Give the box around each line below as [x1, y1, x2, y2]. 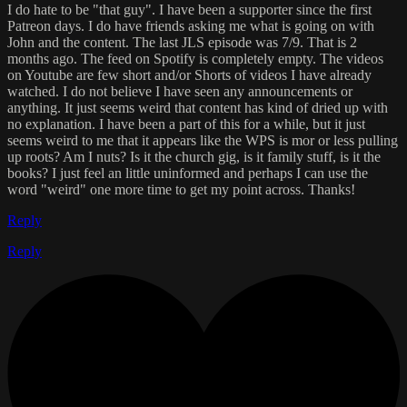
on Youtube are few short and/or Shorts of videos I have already [7, 66, 372, 83]
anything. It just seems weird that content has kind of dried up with [7, 99, 388, 115]
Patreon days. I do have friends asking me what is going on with [7, 17, 374, 34]
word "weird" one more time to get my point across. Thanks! [7, 181, 355, 197]
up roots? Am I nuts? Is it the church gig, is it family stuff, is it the [7, 148, 381, 164]
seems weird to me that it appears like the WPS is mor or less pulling [7, 132, 398, 148]
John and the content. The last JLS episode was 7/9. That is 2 [7, 34, 357, 50]
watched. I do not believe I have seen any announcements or [7, 83, 352, 99]
